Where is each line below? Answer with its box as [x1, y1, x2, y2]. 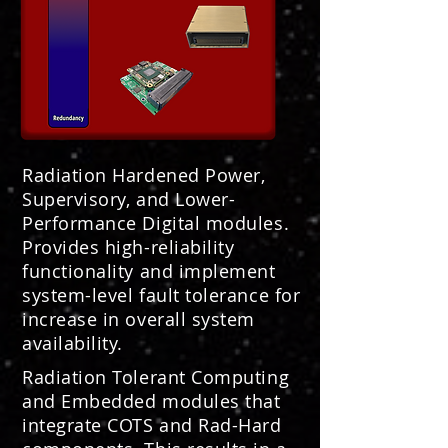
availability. [22, 331, 124, 355]
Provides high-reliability [22, 235, 235, 259]
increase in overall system [22, 307, 256, 331]
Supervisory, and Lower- [22, 187, 236, 211]
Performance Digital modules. [22, 211, 290, 235]
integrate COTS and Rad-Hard [22, 413, 282, 437]
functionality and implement [22, 259, 276, 283]
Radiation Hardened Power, [22, 163, 266, 187]
